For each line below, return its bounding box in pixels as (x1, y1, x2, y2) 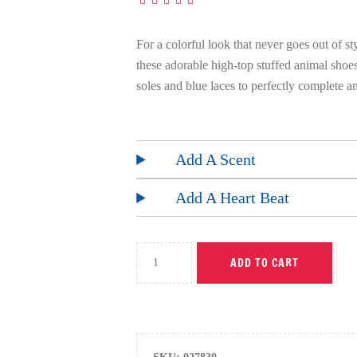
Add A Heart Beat (175, 189, 290, 206)
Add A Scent (175, 151, 257, 168)
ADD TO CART (230, 255, 300, 271)
